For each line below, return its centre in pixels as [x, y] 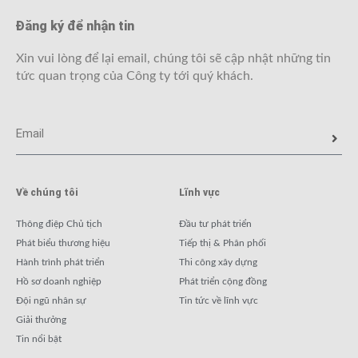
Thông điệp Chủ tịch [59, 224]
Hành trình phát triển [60, 262]
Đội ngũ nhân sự [51, 300]
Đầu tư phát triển [215, 224]
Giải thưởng [41, 320]
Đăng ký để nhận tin [75, 26]
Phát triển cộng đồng [223, 281]
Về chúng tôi [47, 193]
